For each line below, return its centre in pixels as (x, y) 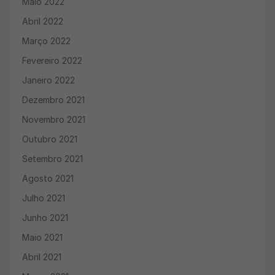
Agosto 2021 (48, 178)
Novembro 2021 (54, 119)
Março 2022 (46, 41)
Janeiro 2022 (48, 80)
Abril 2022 (43, 21)
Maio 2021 (42, 237)
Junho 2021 (45, 218)
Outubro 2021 (50, 139)
